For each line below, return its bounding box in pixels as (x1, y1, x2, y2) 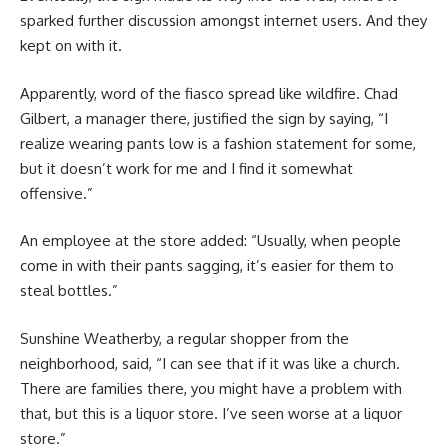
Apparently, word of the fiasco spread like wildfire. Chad (20, 83, 398, 103)
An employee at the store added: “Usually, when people (20, 231, 401, 251)
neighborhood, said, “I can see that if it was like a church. (20, 353, 400, 373)
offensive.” (20, 183, 93, 203)
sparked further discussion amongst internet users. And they (20, 11, 427, 31)
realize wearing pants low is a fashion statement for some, (20, 133, 416, 153)
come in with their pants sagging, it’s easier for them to (20, 256, 394, 276)
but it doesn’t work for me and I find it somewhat (20, 158, 353, 178)
